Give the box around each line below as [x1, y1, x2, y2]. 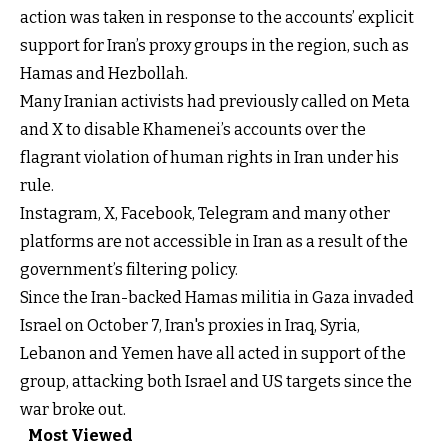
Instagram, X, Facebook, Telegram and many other [20, 204, 390, 223]
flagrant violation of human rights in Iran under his [20, 148, 399, 167]
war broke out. [20, 400, 126, 419]
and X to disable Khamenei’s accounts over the [20, 120, 366, 139]
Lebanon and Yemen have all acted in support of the [20, 344, 406, 363]
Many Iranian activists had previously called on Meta [20, 92, 410, 111]
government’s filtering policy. [20, 260, 238, 279]
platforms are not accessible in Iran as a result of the [20, 232, 408, 251]
